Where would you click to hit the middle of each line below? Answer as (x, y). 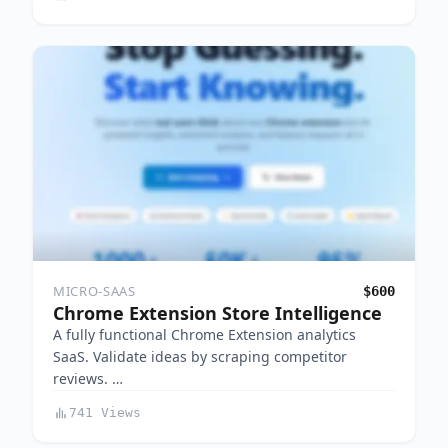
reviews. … (88, 379)
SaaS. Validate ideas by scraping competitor (200, 357)
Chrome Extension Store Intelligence (217, 313)
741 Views (105, 413)
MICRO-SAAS (94, 291)
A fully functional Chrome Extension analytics (204, 335)
